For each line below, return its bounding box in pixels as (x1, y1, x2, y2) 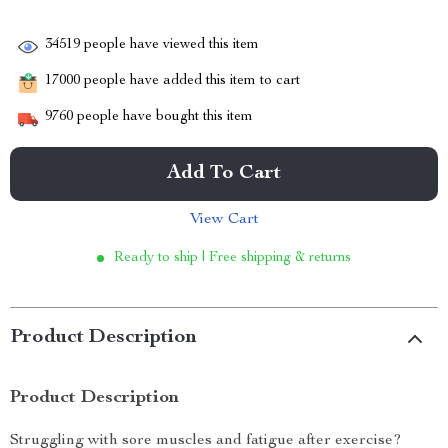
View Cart (189, 212, 259, 228)
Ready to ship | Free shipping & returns (114, 251, 351, 265)
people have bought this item (73, 110, 253, 125)
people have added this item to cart (80, 74, 300, 89)
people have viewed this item (80, 38, 259, 53)
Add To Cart (167, 164, 281, 184)
